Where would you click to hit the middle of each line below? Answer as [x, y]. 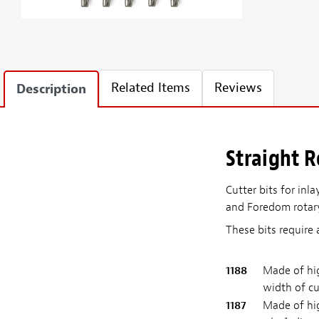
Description [51, 89]
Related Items [151, 88]
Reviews [238, 88]
